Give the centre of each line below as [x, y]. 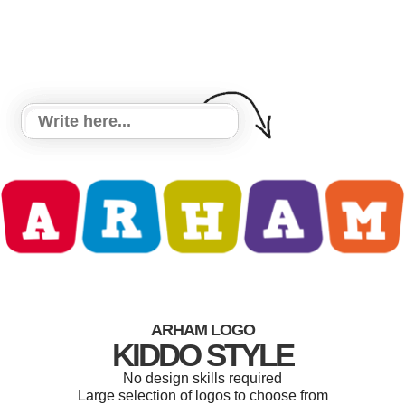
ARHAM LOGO [202, 330]
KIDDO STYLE [202, 355]
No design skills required [202, 379]
